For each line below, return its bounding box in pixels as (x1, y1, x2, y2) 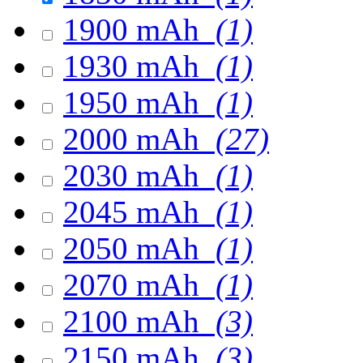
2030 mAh (63, 158, 207, 193)
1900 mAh (63, 12, 207, 47)
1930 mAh (63, 49, 207, 83)
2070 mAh (63, 267, 207, 302)
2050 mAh (63, 231, 207, 266)
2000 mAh (63, 122, 207, 156)
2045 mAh (63, 194, 207, 229)
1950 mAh (63, 85, 207, 120)
